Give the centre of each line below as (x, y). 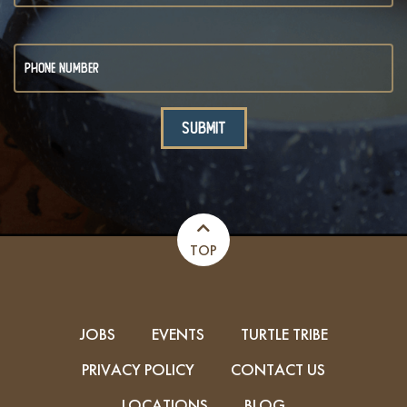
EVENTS (178, 333)
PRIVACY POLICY (138, 369)
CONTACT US (278, 369)
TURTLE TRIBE (284, 333)
